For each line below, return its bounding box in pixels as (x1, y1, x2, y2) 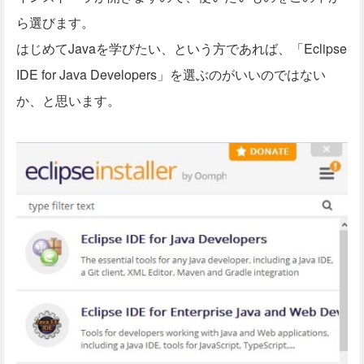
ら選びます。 (16, 13, 94, 32)
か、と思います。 (16, 91, 120, 110)
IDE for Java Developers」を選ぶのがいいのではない (16, 65, 326, 84)
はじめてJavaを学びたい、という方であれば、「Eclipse (16, 39, 347, 58)
